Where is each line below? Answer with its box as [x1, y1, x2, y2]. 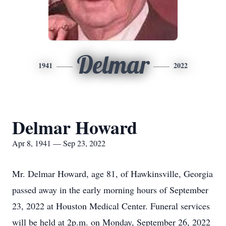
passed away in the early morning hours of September [12, 184, 208, 196]
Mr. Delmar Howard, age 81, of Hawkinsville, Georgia [12, 167, 213, 180]
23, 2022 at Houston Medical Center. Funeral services [12, 200, 210, 212]
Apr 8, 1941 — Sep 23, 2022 [12, 138, 105, 148]
